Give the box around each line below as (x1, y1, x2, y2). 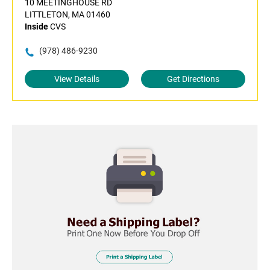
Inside (25, 22, 48, 32)
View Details (54, 74, 99, 84)
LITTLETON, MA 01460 (25, 10, 110, 20)
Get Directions (167, 74, 219, 84)
